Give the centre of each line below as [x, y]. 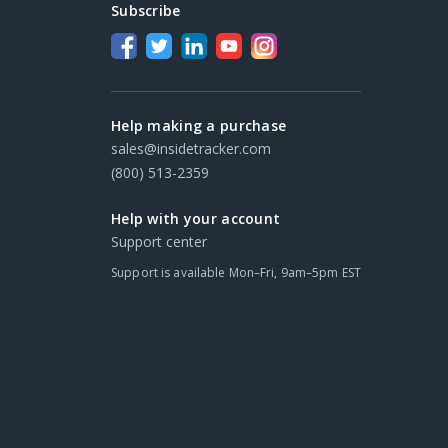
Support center [159, 241]
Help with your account [196, 218]
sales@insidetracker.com [191, 148]
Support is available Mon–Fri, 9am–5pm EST [236, 272]
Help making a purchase [199, 125]
